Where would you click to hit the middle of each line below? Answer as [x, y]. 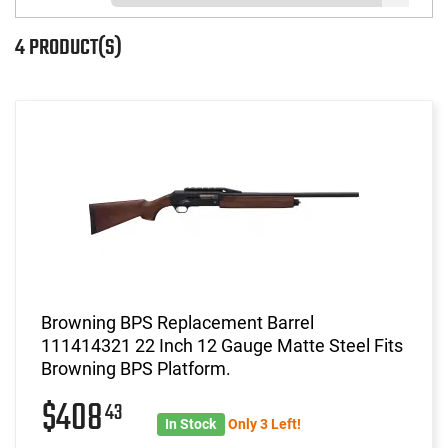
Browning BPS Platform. [136, 368]
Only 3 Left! [264, 423]
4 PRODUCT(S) [68, 47]
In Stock [191, 423]
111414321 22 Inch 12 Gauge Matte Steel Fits [222, 345]
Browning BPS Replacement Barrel [177, 322]
